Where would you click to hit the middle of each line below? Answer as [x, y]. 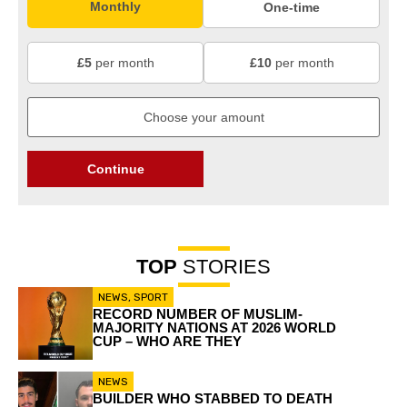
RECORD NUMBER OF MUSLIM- [197, 314]
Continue [115, 169]
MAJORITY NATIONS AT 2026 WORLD [214, 328]
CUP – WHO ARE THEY [167, 342]
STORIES [224, 267]
